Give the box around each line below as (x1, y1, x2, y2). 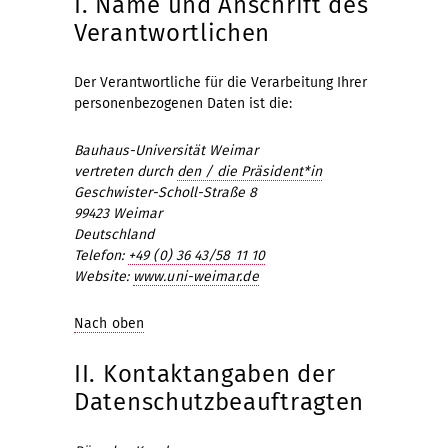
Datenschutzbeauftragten (74, 387, 365, 416)
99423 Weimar (74, 204, 162, 222)
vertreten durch (74, 162, 177, 180)
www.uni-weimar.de (133, 267, 259, 285)
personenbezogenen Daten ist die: (74, 94, 292, 112)
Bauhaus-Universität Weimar (74, 141, 258, 159)
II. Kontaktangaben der (74, 359, 336, 388)
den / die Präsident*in (177, 162, 323, 180)
